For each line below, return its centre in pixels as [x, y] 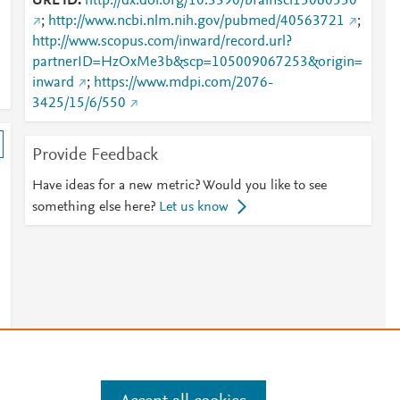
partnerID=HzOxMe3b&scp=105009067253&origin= [197, 62]
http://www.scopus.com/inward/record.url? [162, 42]
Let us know [193, 207]
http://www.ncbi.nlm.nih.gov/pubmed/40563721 [196, 21]
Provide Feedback [95, 155]
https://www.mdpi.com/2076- [183, 83]
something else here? [93, 207]
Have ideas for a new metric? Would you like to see [179, 186]
